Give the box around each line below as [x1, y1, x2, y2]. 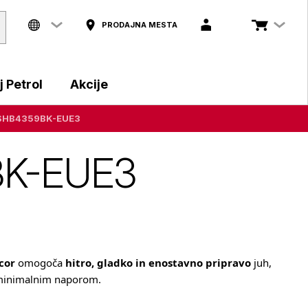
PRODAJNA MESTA [102, 19, 177, 30]
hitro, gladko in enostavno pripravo [65, 256, 252, 269]
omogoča [15, 256, 66, 269]
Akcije [70, 77, 108, 91]
